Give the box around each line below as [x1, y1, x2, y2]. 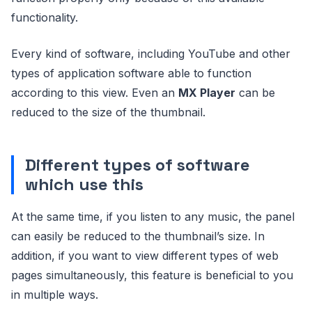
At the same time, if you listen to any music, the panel [11, 210, 295, 224]
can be [235, 86, 275, 100]
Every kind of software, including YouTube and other [11, 47, 290, 61]
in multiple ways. [11, 288, 98, 302]
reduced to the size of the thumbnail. [11, 105, 205, 119]
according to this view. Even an [11, 86, 178, 100]
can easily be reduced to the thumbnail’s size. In [11, 229, 265, 243]
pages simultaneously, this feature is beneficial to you [11, 268, 293, 282]
